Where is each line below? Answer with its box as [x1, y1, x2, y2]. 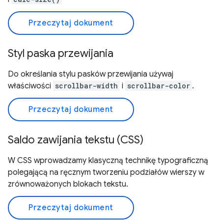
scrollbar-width [55, 81, 118, 90]
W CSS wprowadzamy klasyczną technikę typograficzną [8, 156, 208, 165]
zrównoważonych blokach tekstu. [8, 179, 128, 189]
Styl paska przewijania [8, 47, 113, 60]
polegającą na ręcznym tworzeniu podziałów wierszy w [8, 167, 204, 177]
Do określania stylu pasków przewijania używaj [8, 69, 173, 79]
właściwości [8, 81, 53, 91]
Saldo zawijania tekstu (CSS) [8, 133, 143, 146]
